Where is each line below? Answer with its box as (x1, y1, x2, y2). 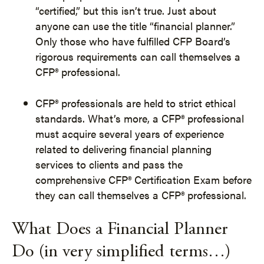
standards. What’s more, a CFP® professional (35, 111, 244, 126)
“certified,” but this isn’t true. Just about (35, 3, 216, 18)
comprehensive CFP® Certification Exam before (35, 172, 252, 187)
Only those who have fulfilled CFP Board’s (35, 34, 230, 48)
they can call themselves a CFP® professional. (35, 187, 246, 202)
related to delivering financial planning (35, 141, 212, 156)
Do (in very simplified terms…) (12, 243, 230, 261)
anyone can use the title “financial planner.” (35, 18, 235, 33)
